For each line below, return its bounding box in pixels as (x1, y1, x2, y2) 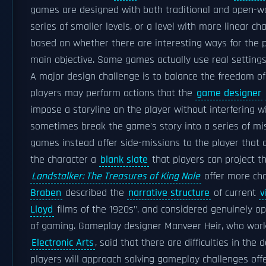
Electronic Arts (31, 236, 94, 249)
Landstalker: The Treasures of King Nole (31, 170, 200, 183)
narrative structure (128, 186, 210, 199)
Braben (30, 186, 61, 199)
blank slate (100, 153, 148, 166)
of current (211, 186, 259, 199)
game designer (197, 87, 261, 100)
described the (62, 186, 127, 199)
